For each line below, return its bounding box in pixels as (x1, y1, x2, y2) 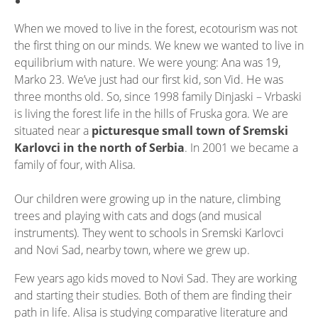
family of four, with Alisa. (14, 156, 136, 172)
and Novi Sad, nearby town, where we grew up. (14, 241, 250, 258)
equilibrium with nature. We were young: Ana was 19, (14, 54, 280, 70)
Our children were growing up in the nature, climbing (14, 190, 280, 207)
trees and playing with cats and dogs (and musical (14, 207, 262, 224)
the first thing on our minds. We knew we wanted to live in (14, 37, 304, 53)
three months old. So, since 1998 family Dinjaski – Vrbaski (14, 88, 302, 104)
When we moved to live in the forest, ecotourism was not (14, 20, 297, 36)
